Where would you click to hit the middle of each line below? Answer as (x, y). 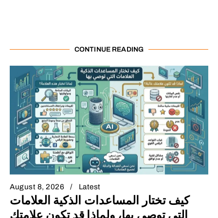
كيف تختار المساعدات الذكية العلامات (100, 201)
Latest (90, 187)
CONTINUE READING (109, 49)
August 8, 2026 (37, 187)
